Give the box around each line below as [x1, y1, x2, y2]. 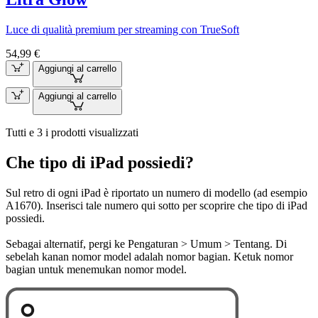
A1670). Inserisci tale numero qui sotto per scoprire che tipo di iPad [6, 199, 307, 212]
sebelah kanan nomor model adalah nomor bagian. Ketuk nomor [6, 250, 293, 263]
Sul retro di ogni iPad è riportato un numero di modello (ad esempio [6, 186, 307, 199]
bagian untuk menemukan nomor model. [6, 263, 187, 275]
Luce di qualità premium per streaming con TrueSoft [6, 23, 239, 35]
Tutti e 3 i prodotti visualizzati [6, 126, 138, 138]
